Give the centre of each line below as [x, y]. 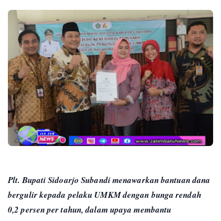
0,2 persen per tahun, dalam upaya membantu [90, 209]
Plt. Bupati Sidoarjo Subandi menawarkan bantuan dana [109, 180]
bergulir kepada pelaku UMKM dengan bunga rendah [105, 195]
